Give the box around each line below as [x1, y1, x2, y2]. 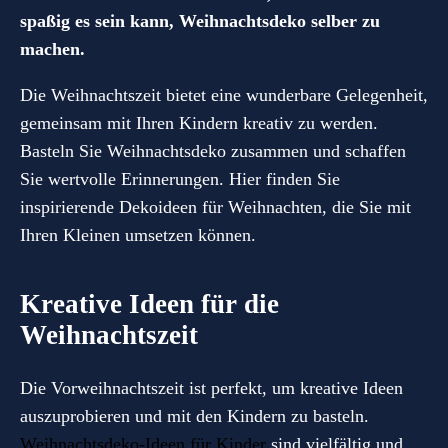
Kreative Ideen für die [20, 289, 279, 320]
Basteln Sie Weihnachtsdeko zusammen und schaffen [20, 141, 406, 162]
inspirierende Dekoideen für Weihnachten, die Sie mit [20, 197, 411, 218]
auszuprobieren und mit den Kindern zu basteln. [20, 405, 369, 426]
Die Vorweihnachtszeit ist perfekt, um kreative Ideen [20, 377, 403, 398]
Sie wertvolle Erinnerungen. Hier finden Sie [20, 169, 340, 190]
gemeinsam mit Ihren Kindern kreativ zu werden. [20, 113, 378, 134]
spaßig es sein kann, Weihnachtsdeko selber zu [20, 11, 380, 32]
